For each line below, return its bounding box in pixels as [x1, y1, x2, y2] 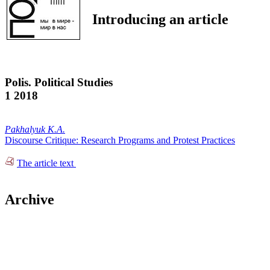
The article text [17, 158, 76, 169]
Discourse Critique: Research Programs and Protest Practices [5, 135, 235, 146]
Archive [5, 192, 54, 208]
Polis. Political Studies [5, 75, 113, 89]
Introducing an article [92, 11, 228, 27]
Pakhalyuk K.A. [5, 124, 65, 135]
